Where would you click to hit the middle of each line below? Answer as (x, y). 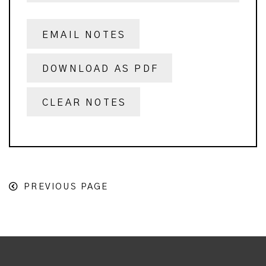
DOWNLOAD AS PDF (100, 69)
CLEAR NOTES (85, 103)
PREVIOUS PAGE (66, 187)
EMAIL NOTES (84, 35)
